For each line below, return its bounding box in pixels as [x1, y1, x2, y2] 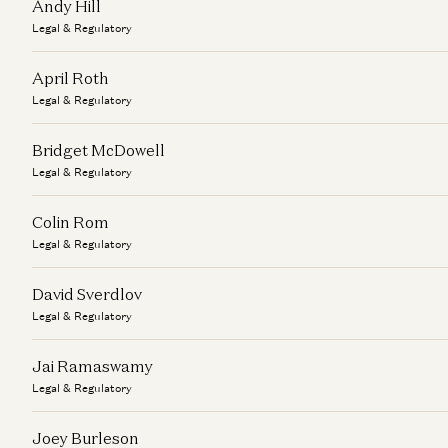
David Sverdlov [32, 284, 142, 304]
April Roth [32, 68, 109, 88]
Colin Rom [32, 212, 109, 232]
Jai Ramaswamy [32, 356, 153, 376]
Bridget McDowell [32, 140, 165, 160]
